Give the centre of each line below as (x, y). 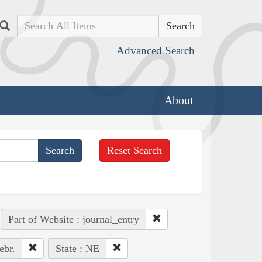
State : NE (77, 248)
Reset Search (135, 150)
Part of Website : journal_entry (73, 219)
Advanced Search (156, 51)
